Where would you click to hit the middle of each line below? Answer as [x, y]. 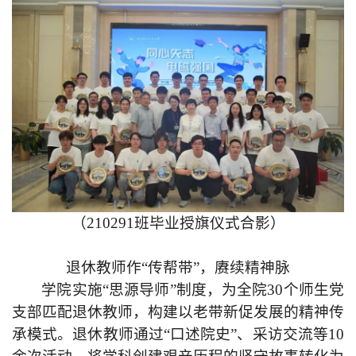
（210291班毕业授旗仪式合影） [178, 223]
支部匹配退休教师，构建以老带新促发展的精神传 [178, 312]
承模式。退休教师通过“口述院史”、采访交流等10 [178, 335]
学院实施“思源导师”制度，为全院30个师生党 [193, 290]
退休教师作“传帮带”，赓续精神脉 [178, 268]
